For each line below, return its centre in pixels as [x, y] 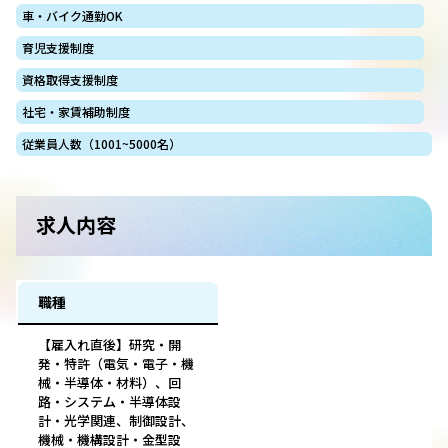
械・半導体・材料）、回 [109, 383]
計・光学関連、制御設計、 [116, 421]
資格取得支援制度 [70, 80]
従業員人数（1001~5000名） [101, 144]
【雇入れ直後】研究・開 [109, 345]
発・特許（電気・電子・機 [116, 364]
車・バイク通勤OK [72, 16]
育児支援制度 [58, 48]
